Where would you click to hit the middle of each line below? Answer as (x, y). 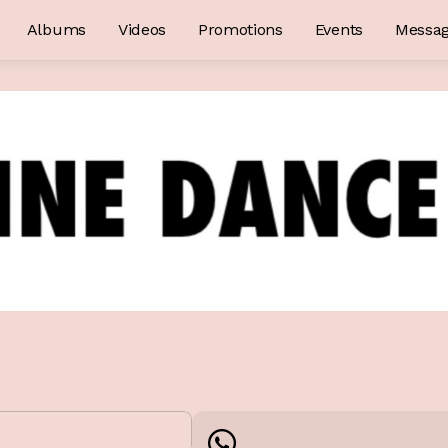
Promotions (240, 29)
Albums (56, 29)
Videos (141, 29)
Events (338, 29)
